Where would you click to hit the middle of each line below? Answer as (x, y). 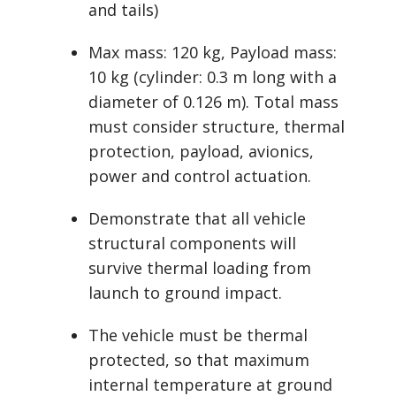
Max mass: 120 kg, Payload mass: (212, 52)
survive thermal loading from (199, 268)
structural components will (192, 243)
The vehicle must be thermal (198, 335)
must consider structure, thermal (216, 126)
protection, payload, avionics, (201, 151)
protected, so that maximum (198, 360)
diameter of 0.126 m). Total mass (213, 102)
